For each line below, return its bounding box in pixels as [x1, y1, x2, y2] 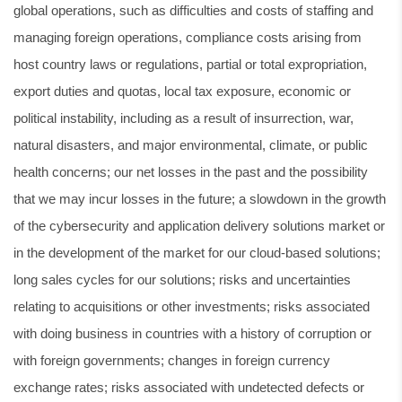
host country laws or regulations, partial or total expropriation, [13, 57, 367, 72]
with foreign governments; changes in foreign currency [13, 353, 330, 368]
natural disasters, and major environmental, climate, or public [13, 137, 368, 153]
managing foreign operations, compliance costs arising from [13, 30, 362, 45]
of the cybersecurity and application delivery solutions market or [13, 218, 385, 233]
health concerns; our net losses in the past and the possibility [13, 164, 368, 179]
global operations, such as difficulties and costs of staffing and [13, 3, 373, 18]
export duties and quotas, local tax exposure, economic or [13, 83, 351, 99]
